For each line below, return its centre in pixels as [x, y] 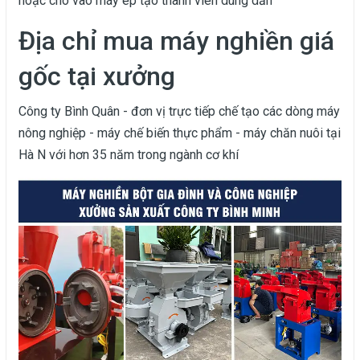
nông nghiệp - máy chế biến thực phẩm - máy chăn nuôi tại [180, 133]
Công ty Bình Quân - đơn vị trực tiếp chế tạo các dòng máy [179, 111]
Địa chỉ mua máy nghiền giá [176, 41]
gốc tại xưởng [97, 76]
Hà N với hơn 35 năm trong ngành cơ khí [129, 154]
